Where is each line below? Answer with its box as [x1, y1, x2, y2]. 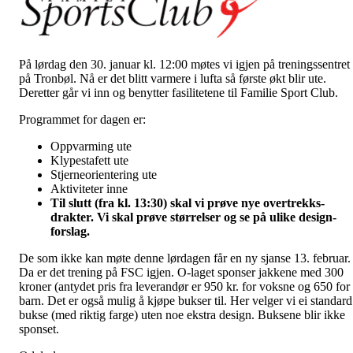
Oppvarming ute [50, 139, 132, 153]
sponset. [19, 322, 59, 336]
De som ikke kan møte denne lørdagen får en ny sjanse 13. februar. [19, 251, 351, 265]
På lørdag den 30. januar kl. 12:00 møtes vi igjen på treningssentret [19, 58, 350, 71]
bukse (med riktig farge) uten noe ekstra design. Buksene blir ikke [19, 308, 345, 321]
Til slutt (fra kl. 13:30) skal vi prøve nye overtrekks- [50, 196, 325, 210]
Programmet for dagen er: [19, 113, 146, 126]
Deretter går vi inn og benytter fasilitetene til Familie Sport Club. [19, 86, 338, 99]
